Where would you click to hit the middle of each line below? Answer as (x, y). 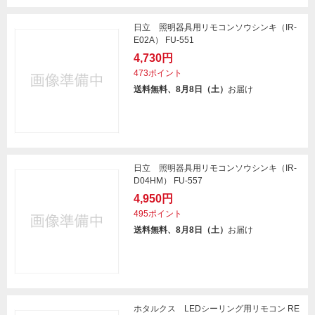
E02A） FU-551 (164, 40)
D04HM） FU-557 (168, 181)
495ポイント (158, 214)
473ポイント (158, 73)
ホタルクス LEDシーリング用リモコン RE (217, 309)
